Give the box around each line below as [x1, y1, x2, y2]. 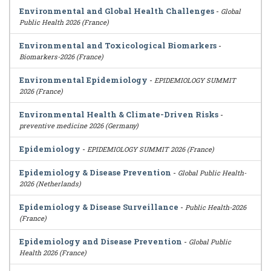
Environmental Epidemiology [19, 74, 148, 85]
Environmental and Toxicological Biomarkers [19, 40, 217, 51]
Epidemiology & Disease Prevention [19, 167, 171, 178]
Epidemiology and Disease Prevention [19, 236, 182, 247]
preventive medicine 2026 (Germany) [19, 121, 139, 130]
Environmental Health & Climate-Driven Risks [19, 109, 218, 120]
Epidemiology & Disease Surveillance [19, 201, 178, 212]
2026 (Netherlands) [19, 179, 81, 188]
